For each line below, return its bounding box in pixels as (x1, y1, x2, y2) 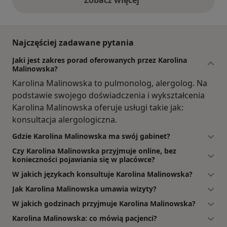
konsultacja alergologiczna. (12, 113, 117, 125)
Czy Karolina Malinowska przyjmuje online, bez (12, 145, 176, 156)
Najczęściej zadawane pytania (12, 36, 134, 48)
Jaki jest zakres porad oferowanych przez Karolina (12, 55, 187, 65)
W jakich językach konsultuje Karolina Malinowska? (12, 169, 193, 179)
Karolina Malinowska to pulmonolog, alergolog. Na (12, 77, 207, 89)
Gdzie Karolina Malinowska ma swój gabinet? (12, 131, 170, 141)
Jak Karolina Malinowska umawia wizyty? (12, 183, 157, 194)
